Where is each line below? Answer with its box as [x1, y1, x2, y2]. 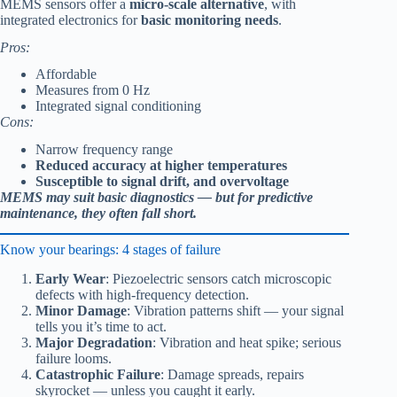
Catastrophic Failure [35, 366, 160, 382]
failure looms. [35, 350, 112, 366]
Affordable [35, 66, 97, 82]
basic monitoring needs [137, 12, 278, 27]
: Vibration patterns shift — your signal [127, 302, 344, 318]
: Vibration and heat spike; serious [152, 334, 341, 350]
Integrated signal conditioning [35, 98, 201, 114]
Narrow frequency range [35, 142, 173, 158]
